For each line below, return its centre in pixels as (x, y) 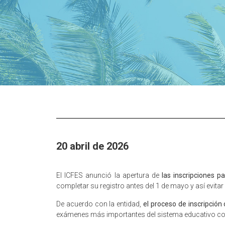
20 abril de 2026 (92, 146)
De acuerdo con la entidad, (100, 204)
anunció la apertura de (123, 176)
